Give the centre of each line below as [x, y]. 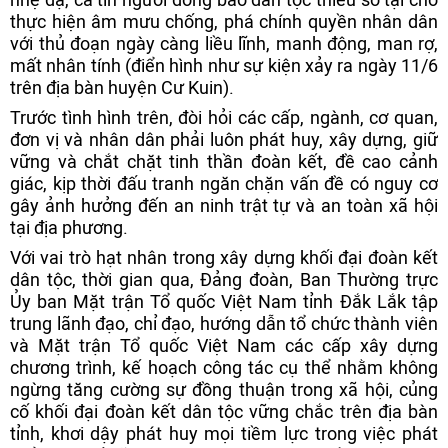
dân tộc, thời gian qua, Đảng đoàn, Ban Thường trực [224, 279]
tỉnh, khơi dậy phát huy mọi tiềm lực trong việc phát [224, 433]
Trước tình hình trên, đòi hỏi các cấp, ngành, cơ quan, [224, 117]
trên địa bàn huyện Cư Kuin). [122, 87]
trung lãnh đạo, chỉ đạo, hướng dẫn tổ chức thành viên [224, 323]
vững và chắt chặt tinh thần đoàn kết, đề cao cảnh [224, 161]
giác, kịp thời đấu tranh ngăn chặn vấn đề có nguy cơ [224, 183]
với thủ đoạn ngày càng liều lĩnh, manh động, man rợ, [224, 43]
